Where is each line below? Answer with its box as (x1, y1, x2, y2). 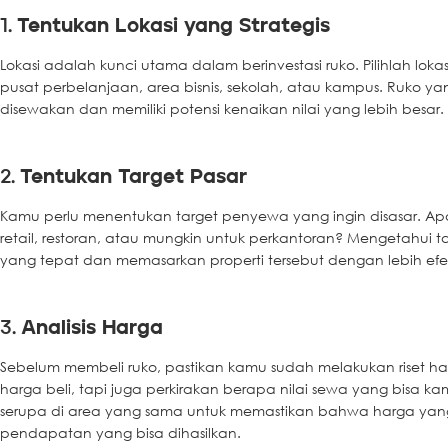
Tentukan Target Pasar (20, 167, 247, 188)
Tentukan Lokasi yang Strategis (17, 16, 330, 37)
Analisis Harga (21, 318, 163, 339)
